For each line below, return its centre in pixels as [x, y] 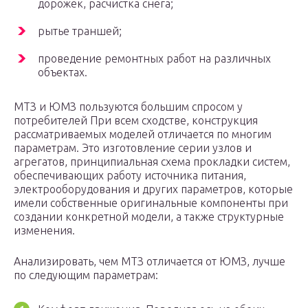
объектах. [63, 73]
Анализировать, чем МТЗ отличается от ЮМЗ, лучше [150, 262]
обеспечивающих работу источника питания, [130, 176]
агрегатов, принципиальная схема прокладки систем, [152, 162]
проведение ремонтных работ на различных [154, 59]
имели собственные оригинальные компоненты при [151, 203]
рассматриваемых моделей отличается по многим [143, 134]
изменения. [44, 231]
